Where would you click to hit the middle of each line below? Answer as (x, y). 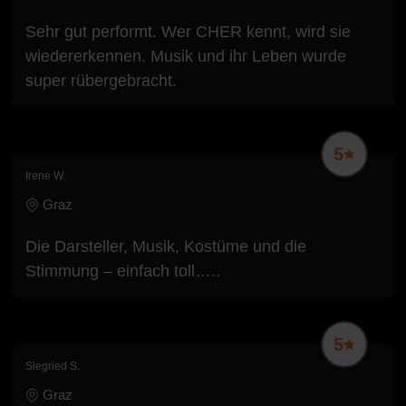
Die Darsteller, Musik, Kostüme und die (166, 246)
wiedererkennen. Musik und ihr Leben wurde (186, 56)
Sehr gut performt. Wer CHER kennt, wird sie (188, 31)
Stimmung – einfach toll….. (123, 271)
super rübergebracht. (101, 80)
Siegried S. (53, 366)
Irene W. (45, 175)
